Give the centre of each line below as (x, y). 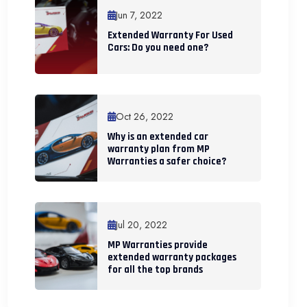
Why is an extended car (158, 137)
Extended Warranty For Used (170, 36)
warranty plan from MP (159, 149)
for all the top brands (155, 269)
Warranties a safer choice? (167, 162)
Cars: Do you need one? (158, 48)
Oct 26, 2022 (145, 117)
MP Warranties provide (158, 245)
